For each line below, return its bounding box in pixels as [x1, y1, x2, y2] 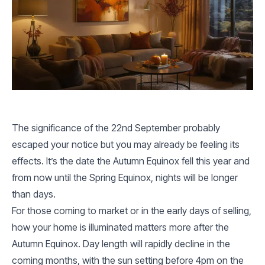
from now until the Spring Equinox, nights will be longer [12, 172, 238, 183]
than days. [12, 188, 56, 200]
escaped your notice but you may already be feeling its [12, 138, 240, 150]
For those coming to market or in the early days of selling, [12, 205, 251, 216]
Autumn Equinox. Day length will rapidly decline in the [12, 238, 230, 250]
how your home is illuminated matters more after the [12, 221, 229, 233]
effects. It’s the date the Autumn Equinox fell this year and [12, 155, 250, 167]
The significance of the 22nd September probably [12, 122, 220, 134]
